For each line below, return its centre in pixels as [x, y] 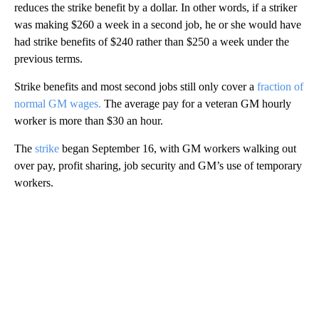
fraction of [280, 87]
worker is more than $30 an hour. [89, 121]
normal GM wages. [58, 104]
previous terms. [48, 59]
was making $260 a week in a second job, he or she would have [158, 25]
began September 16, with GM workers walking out [178, 149]
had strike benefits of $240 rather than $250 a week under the [152, 42]
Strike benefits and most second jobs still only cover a [136, 87]
